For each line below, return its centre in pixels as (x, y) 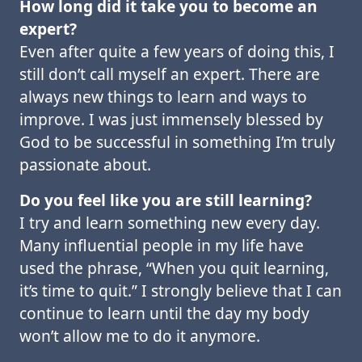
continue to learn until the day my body (164, 313)
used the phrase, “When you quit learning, (174, 268)
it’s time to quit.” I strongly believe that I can (181, 290)
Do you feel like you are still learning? (166, 200)
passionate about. (85, 164)
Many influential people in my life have (162, 245)
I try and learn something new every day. (170, 223)
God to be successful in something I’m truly (177, 142)
